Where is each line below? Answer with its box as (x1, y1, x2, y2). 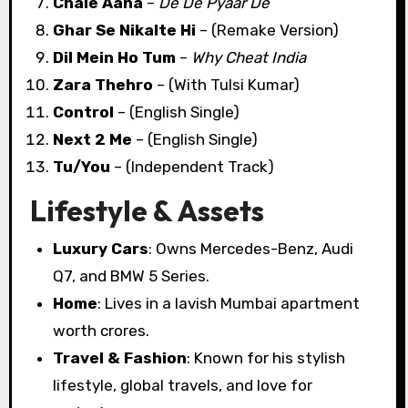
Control (53, 102, 115, 121)
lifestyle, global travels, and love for (53, 376, 313, 395)
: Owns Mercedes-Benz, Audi (148, 240, 354, 259)
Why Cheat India (191, 47, 307, 66)
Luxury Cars (53, 240, 149, 259)
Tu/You (53, 157, 111, 176)
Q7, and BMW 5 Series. (53, 267, 210, 286)
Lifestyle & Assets (29, 191, 264, 229)
